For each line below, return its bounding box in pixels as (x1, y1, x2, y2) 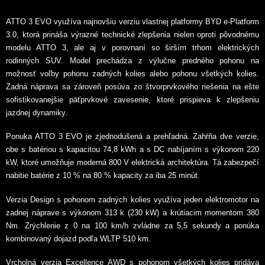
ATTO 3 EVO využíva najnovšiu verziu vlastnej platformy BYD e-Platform (6, 17, 259, 26)
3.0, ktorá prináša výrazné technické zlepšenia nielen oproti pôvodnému (6, 30, 259, 39)
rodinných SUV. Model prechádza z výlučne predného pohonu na (6, 56, 259, 65)
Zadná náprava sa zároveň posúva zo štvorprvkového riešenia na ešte (6, 82, 259, 91)
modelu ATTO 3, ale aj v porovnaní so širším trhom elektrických (6, 43, 259, 52)
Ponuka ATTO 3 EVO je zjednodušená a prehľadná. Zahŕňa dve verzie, (6, 132, 259, 141)
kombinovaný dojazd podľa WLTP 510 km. (6, 234, 151, 243)
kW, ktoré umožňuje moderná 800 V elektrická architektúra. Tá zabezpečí (6, 158, 259, 167)
